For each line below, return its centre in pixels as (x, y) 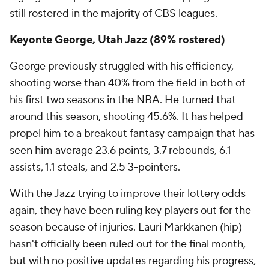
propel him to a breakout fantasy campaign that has (132, 134)
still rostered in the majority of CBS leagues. (113, 14)
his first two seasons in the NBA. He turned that (123, 100)
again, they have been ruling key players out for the (130, 210)
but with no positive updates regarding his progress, (133, 261)
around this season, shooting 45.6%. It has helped (126, 117)
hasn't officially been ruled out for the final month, (128, 244)
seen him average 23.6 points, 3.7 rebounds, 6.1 (120, 150)
